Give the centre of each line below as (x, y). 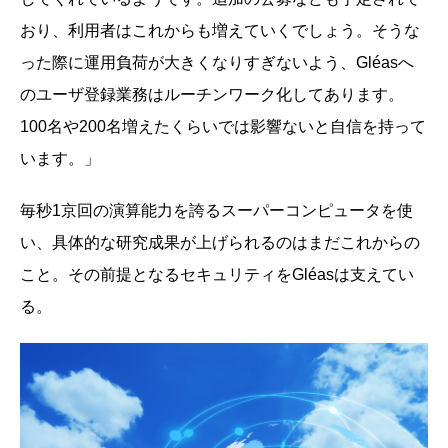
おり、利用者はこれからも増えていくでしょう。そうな (220, 30)
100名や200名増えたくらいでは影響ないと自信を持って (223, 126)
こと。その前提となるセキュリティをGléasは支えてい (217, 274)
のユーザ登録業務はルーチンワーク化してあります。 (212, 94)
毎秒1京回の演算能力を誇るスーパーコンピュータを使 (216, 210)
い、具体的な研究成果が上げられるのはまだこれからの (220, 242)
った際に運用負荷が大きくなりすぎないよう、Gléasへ (217, 62)
